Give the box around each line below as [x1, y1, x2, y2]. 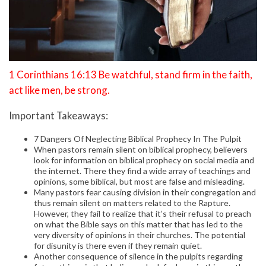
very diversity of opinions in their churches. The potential [34, 229, 245, 240]
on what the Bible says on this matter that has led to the [34, 218, 243, 229]
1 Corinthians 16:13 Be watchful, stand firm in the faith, [9, 68, 252, 81]
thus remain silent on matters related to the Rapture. [34, 197, 230, 208]
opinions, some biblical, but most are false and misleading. [34, 176, 245, 186]
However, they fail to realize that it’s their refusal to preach [34, 208, 251, 218]
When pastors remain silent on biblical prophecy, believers [34, 144, 248, 154]
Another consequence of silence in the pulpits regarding [34, 251, 243, 261]
